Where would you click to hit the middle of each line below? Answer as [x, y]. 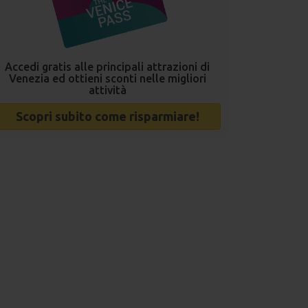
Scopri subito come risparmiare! [107, 116]
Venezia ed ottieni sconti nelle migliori [107, 78]
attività [107, 90]
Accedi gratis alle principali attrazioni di [107, 66]
